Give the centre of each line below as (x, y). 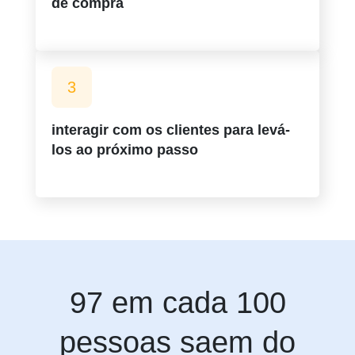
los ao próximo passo (125, 149)
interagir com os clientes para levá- (171, 130)
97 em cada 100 (177, 302)
